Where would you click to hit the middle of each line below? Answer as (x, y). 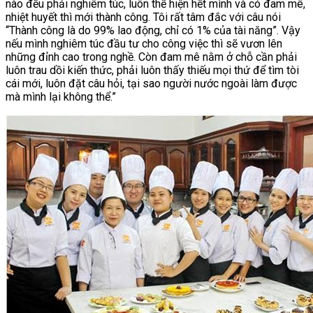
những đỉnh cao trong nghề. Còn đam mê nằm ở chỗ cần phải (151, 57)
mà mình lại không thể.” (61, 96)
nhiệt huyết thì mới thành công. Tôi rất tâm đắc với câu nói (143, 17)
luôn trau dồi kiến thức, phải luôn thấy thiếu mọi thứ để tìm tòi (152, 70)
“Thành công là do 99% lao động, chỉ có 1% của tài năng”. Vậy (153, 30)
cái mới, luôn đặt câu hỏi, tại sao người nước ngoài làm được (151, 83)
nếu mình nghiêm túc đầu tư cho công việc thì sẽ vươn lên (144, 43)
